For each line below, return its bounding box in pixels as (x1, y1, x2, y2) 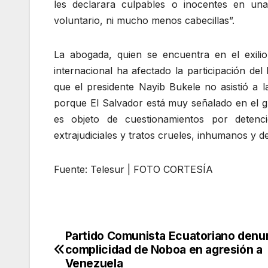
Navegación (53, 229, 162, 253)
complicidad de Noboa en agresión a (65, 242, 263, 257)
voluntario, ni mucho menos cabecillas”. (54, 14, 234, 27)
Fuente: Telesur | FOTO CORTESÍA (54, 163, 213, 176)
